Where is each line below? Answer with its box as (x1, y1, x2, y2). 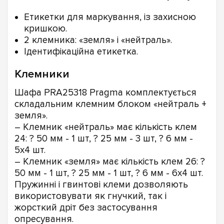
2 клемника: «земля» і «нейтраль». (24, 34, 172, 46)
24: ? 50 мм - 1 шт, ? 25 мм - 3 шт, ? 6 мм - (14, 132, 193, 144)
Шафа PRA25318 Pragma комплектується (14, 86, 196, 98)
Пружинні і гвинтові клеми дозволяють (14, 178, 188, 190)
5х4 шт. (14, 144, 45, 156)
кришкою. (24, 23, 67, 35)
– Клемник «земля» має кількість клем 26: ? (14, 155, 205, 167)
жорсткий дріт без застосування (14, 201, 157, 213)
